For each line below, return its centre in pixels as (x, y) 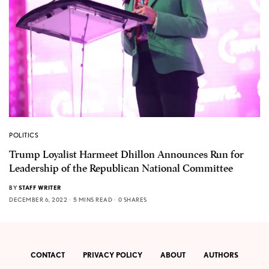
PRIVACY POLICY (113, 255)
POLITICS (24, 135)
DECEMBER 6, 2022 (38, 199)
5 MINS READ (92, 199)
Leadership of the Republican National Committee (121, 168)
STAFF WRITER (40, 187)
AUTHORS (221, 255)
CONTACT (48, 255)
